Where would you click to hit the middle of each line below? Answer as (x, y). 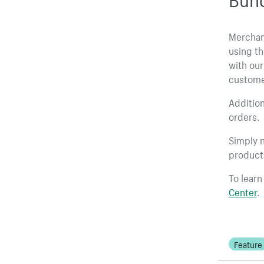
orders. (244, 115)
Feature (248, 244)
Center (242, 191)
